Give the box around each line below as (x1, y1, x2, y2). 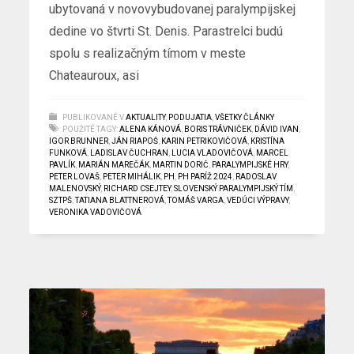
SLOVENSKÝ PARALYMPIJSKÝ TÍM (174, 183, 294, 193)
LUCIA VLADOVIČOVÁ (171, 148, 254, 157)
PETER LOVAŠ (49, 171, 100, 181)
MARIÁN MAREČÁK (78, 160, 150, 169)
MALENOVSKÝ (49, 183, 101, 193)
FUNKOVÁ (49, 148, 88, 157)
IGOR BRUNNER (49, 136, 109, 145)
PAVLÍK (49, 160, 76, 169)
